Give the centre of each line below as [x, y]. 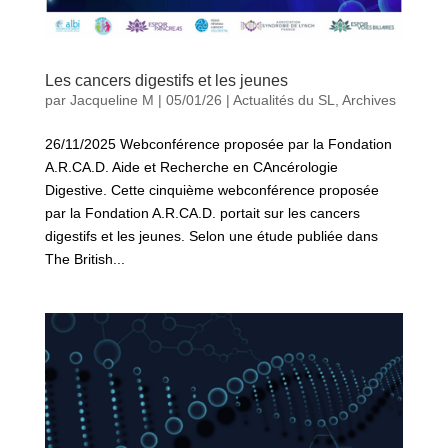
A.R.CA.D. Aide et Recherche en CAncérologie [191, 166]
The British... [84, 258]
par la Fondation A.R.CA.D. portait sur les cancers [202, 212]
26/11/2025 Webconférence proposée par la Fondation [218, 143]
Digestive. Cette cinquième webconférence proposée [211, 189]
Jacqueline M [111, 99]
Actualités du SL [283, 99]
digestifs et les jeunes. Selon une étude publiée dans [211, 235]
